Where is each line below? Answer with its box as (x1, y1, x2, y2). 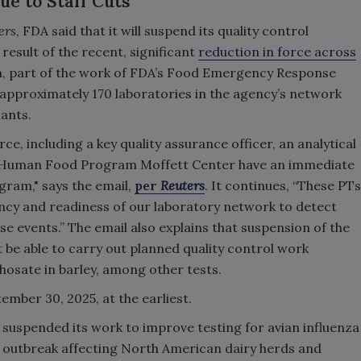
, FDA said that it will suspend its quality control (16, 23, 309, 39)
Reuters (160, 177, 205, 193)
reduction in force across (198, 44, 356, 60)
